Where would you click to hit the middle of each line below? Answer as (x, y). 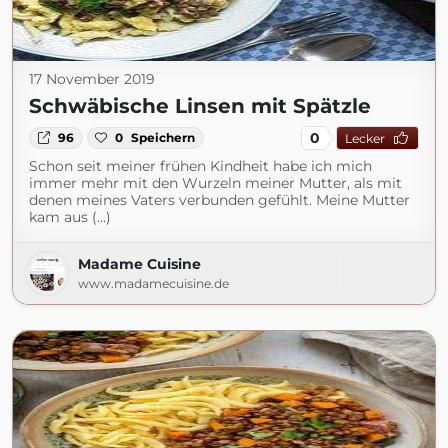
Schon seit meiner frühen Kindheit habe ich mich (200, 166)
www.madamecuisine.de (153, 283)
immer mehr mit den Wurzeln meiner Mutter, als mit (215, 183)
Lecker (364, 138)
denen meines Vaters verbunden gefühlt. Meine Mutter (219, 200)
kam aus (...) (70, 217)
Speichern (163, 137)
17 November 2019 (92, 79)
